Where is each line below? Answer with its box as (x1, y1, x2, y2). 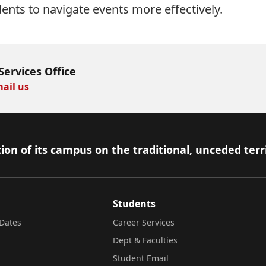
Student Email (113, 252, 169, 264)
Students (113, 197, 156, 210)
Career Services (113, 217, 175, 228)
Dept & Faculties (113, 235, 178, 246)
